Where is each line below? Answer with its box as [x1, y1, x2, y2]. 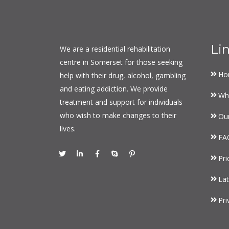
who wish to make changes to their [60, 110, 176, 120]
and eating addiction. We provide [60, 83, 168, 94]
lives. [60, 123, 76, 133]
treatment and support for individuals [60, 97, 182, 107]
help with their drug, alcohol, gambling [60, 70, 186, 80]
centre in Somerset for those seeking [60, 57, 182, 67]
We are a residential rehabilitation [60, 43, 170, 54]
